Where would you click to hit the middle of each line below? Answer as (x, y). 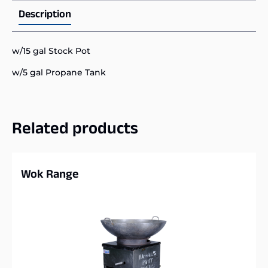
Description (45, 16)
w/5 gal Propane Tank (59, 72)
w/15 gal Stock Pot (51, 51)
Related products (75, 130)
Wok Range (50, 176)
